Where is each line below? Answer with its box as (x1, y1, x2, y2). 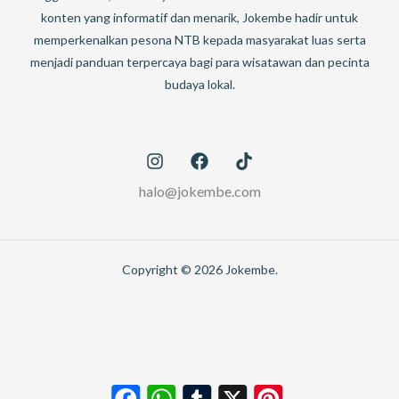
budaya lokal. (164, 76, 235, 92)
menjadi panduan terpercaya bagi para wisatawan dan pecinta (29, 53, 370, 69)
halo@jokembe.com (138, 182, 261, 199)
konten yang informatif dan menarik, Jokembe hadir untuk (41, 9, 358, 25)
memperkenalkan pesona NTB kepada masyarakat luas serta (33, 31, 366, 47)
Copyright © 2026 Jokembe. (121, 261, 278, 277)
